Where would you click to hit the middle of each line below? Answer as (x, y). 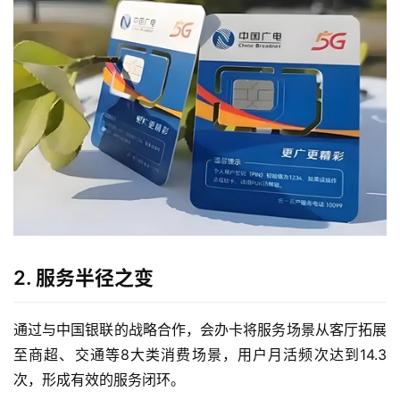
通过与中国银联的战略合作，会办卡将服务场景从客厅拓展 (200, 330)
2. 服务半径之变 (83, 278)
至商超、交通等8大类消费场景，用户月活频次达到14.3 (200, 355)
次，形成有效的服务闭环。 (99, 380)
